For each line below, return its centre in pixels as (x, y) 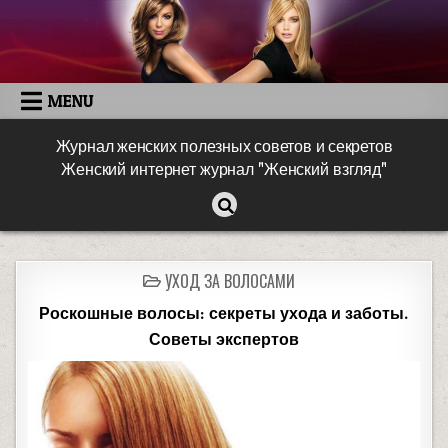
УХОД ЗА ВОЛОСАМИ (230, 281)
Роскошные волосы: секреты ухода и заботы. (224, 314)
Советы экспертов (224, 340)
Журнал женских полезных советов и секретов (224, 147)
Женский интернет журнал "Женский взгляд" (224, 170)
